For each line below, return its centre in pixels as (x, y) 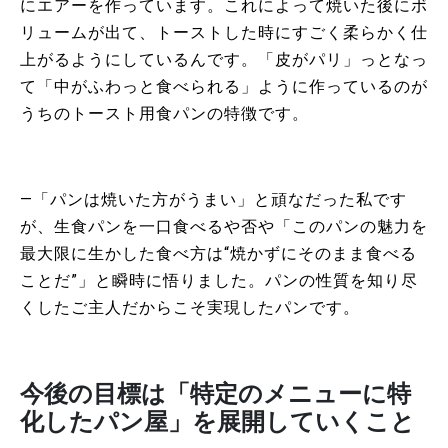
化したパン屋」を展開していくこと (217, 421)
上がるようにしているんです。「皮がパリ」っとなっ (224, 59)
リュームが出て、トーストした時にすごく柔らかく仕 (224, 32)
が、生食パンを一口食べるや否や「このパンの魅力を (224, 226)
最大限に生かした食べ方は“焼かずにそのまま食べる (218, 253)
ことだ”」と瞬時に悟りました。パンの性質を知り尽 (219, 280)
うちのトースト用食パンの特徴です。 (164, 113)
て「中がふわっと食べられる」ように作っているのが (224, 86)
